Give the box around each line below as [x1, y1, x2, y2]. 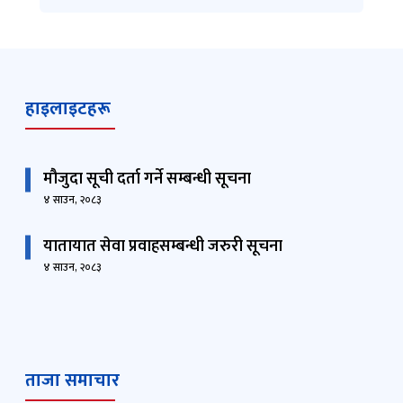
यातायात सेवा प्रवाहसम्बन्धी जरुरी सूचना [43, 233, 282, 261]
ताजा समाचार [25, 365, 120, 397]
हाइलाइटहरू [25, 94, 111, 125]
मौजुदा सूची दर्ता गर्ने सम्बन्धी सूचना [43, 166, 251, 193]
